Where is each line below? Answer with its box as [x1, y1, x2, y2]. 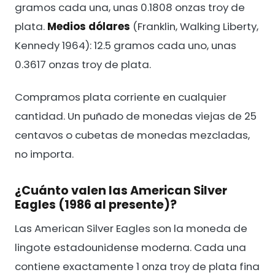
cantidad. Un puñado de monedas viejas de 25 [15, 108, 257, 123]
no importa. [15, 146, 74, 161]
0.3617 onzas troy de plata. [15, 56, 151, 72]
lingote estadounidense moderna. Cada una [15, 239, 246, 255]
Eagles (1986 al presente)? [15, 196, 177, 213]
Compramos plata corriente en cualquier [15, 89, 227, 104]
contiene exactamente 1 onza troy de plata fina [15, 258, 260, 274]
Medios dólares [47, 18, 130, 34]
